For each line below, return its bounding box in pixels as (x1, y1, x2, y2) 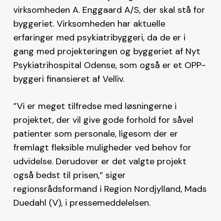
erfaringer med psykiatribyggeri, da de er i (13, 31, 185, 43)
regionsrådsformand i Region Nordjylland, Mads (13, 183, 207, 195)
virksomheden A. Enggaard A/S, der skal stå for (13, 3, 205, 16)
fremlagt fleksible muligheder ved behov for (13, 141, 191, 153)
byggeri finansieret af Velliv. (13, 73, 124, 85)
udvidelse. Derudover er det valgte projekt (13, 155, 186, 167)
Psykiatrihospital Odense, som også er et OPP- (13, 59, 206, 71)
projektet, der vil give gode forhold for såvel (13, 113, 193, 126)
